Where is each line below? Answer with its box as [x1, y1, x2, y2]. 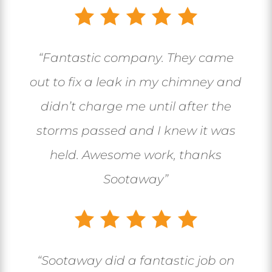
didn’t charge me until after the [40, 98, 231, 114]
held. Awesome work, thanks [50, 147, 222, 162]
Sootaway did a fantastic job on [41, 253, 235, 268]
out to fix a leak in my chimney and [30, 74, 242, 89]
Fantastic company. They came [42, 50, 234, 65]
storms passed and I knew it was [36, 123, 236, 138]
